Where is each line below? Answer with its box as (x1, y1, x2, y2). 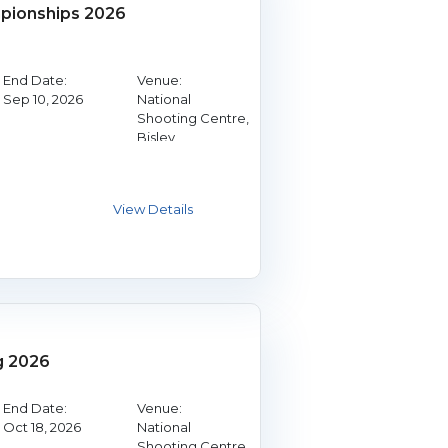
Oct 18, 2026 (2, 418, 81, 435)
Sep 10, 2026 (2, 90, 83, 107)
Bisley (136, 128, 175, 145)
